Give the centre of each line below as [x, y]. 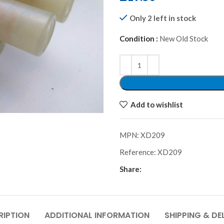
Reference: [138, 152]
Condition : [139, 38]
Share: [130, 169]
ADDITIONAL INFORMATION [97, 215]
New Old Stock [183, 38]
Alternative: [139, 60]
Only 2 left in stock [163, 18]
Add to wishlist [156, 104]
